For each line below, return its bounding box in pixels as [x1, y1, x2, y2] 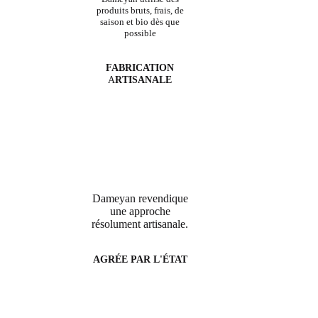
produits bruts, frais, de [96, 5, 184, 16]
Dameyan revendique [92, 192, 188, 205]
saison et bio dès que [100, 16, 180, 28]
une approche [109, 205, 170, 218]
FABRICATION [106, 62, 175, 74]
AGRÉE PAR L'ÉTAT [92, 253, 187, 265]
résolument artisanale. [92, 218, 189, 231]
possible [124, 28, 156, 39]
